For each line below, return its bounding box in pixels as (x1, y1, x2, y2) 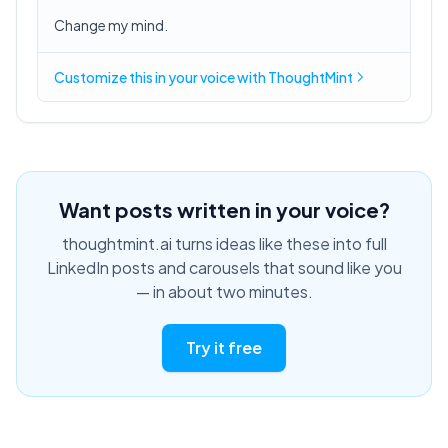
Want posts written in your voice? (58, 197, 390, 222)
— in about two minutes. (135, 281, 313, 302)
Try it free (186, 337, 262, 358)
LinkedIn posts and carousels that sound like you (46, 257, 402, 278)
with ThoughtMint (235, 68, 353, 86)
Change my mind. (54, 16, 168, 34)
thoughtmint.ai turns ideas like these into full (61, 233, 387, 254)
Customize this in (54, 68, 168, 86)
